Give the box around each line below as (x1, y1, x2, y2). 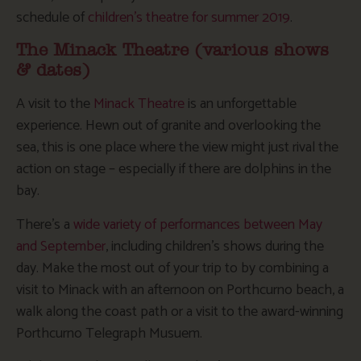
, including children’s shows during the (106, 234, 324, 259)
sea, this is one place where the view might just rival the (16, 135, 338, 160)
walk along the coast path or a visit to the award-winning (16, 299, 343, 324)
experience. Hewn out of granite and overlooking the (16, 114, 321, 139)
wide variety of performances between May (73, 212, 322, 237)
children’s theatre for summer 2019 (88, 5, 290, 30)
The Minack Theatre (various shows (16, 42, 329, 60)
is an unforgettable (188, 92, 297, 117)
